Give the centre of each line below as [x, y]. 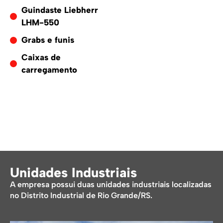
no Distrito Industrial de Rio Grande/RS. [81, 196]
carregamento [49, 70]
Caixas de [41, 57]
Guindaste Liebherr [59, 10]
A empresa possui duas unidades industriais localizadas [111, 185]
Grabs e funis [48, 40]
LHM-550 [40, 23]
